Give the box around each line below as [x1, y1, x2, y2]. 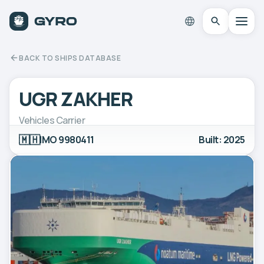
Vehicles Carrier [19, 113, 85, 127]
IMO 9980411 [39, 133, 94, 146]
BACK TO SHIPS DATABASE [19, 52, 121, 63]
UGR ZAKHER [19, 85, 133, 112]
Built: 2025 [199, 133, 245, 146]
